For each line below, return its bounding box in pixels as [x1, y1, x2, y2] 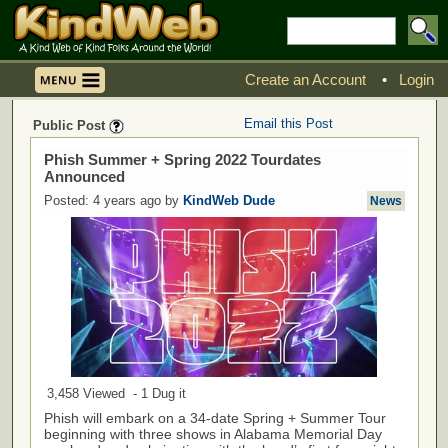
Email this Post [243, 116, 333, 131]
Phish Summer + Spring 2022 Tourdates [43, 151, 321, 168]
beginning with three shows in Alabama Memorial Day [43, 426, 382, 442]
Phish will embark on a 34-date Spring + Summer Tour [43, 410, 386, 426]
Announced [43, 168, 125, 185]
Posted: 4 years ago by [43, 193, 183, 208]
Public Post [32, 118, 109, 133]
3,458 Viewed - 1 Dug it [46, 386, 186, 401]
